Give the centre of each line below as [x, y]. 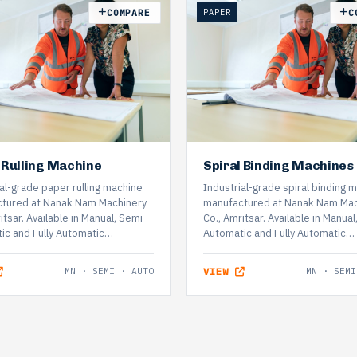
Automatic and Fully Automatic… [279, 233]
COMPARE [128, 12]
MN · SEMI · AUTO [109, 271]
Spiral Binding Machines [279, 166]
